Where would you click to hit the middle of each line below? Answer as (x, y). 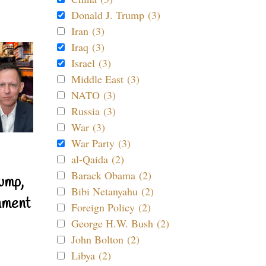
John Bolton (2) (105, 239)
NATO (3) (94, 95)
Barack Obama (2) (111, 175)
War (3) (88, 127)
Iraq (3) (88, 47)
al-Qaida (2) (98, 159)
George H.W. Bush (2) (120, 223)
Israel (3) (91, 63)
